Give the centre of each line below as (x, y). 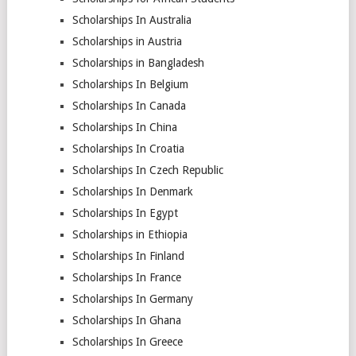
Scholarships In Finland (128, 256)
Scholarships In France (126, 277)
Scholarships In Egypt (125, 213)
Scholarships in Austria (127, 41)
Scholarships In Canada (129, 106)
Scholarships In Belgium (130, 84)
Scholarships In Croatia (128, 149)
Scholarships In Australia (132, 20)
